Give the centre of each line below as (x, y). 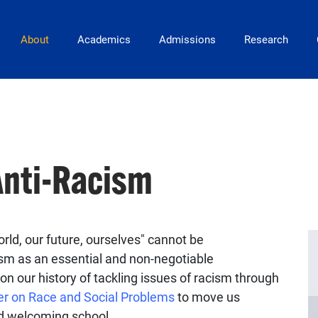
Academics (104, 39)
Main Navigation (55, 32)
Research (266, 39)
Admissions (187, 39)
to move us (207, 297)
